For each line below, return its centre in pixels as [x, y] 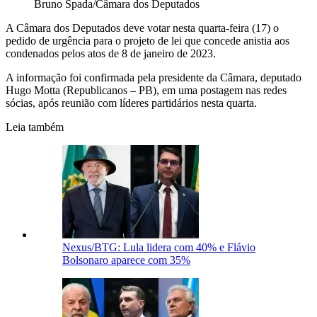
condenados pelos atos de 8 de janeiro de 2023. [111, 54]
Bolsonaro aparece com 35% [126, 260]
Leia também [35, 127]
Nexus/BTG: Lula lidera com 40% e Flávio [159, 248]
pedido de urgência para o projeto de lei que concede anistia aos [148, 41]
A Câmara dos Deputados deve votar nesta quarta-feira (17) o [142, 28]
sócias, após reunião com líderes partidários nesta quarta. [131, 103]
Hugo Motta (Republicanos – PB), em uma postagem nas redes [146, 91]
